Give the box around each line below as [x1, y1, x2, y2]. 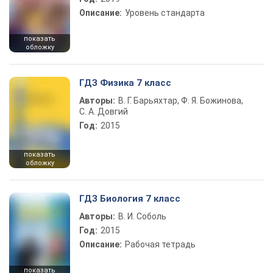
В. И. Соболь [118, 211, 166, 221]
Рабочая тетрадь [125, 239, 196, 249]
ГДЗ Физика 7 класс [79, 77, 171, 88]
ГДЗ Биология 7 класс [79, 193, 180, 204]
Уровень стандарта [125, 8, 205, 18]
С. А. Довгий [79, 107, 128, 116]
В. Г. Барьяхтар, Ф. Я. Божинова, [118, 96, 243, 105]
